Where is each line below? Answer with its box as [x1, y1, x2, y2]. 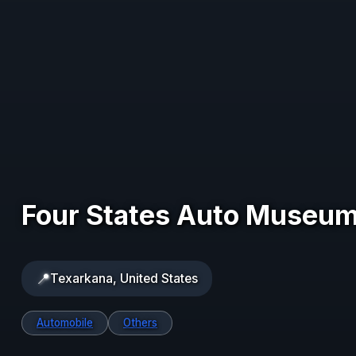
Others [123, 316, 157, 330]
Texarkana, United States [50, 270, 198, 286]
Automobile [37, 316, 93, 330]
